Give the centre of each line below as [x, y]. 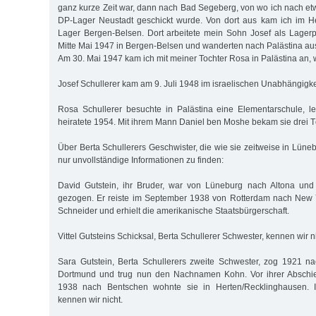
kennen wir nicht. [90, 299]
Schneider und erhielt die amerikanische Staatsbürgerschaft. [174, 211]
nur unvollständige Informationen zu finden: [141, 160]
